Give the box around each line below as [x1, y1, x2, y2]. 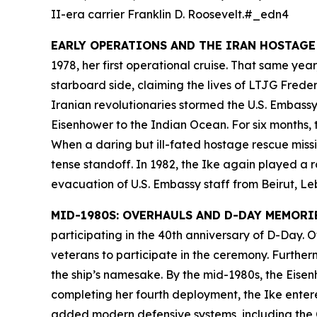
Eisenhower [51, 117, 113, 132]
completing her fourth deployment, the [51, 287, 264, 301]
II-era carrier [51, 7, 127, 21]
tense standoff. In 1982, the [51, 157, 202, 171]
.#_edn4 [242, 7, 289, 21]
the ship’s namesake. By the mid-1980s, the [51, 267, 286, 282]
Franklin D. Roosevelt [127, 7, 242, 21]
